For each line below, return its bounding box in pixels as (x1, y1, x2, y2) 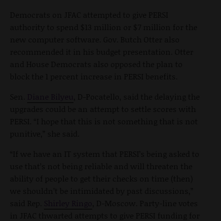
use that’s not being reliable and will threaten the (10, 160, 192, 172)
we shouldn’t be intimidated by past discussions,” (10, 185, 193, 197)
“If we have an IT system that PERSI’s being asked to (10, 148, 199, 160)
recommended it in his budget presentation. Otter (10, 46, 193, 58)
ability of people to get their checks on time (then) (10, 173, 193, 184)
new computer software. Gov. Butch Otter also (10, 34, 180, 45)
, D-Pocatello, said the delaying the (74, 91, 200, 103)
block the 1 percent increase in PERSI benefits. (10, 71, 178, 82)
